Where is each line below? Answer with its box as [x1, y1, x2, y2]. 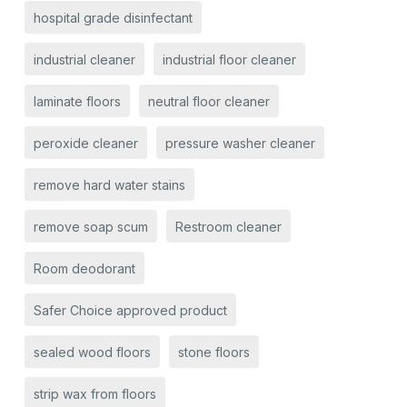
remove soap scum [33, 218, 148, 234]
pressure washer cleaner [164, 134, 315, 151]
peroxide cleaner [33, 134, 138, 151]
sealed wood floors [33, 343, 151, 360]
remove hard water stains [33, 176, 185, 193]
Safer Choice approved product [33, 302, 227, 318]
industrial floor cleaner [162, 51, 296, 67]
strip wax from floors [33, 385, 156, 402]
